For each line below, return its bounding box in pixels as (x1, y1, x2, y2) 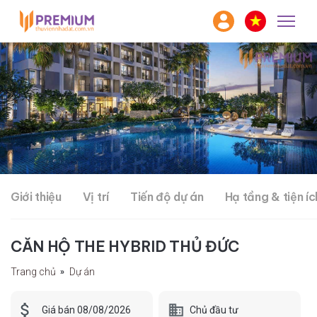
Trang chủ (11, 266, 56, 278)
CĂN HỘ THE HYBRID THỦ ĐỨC (11, 237, 239, 257)
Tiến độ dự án (129, 190, 204, 204)
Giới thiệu (11, 190, 62, 204)
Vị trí (82, 190, 109, 204)
